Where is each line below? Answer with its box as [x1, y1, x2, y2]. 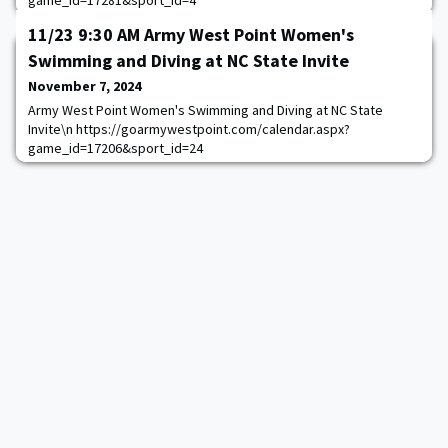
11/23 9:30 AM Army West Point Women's [28, 23, 354, 46]
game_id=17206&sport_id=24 [28, 139, 203, 157]
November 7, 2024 [28, 77, 141, 95]
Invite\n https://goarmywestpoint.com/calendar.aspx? [28, 120, 350, 138]
